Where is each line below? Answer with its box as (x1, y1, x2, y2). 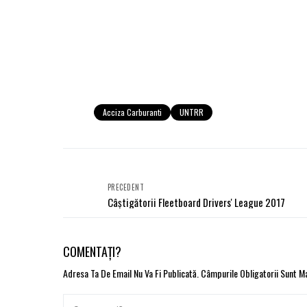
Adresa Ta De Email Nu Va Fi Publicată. (63, 265, 199, 280)
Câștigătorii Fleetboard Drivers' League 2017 (108, 194, 285, 210)
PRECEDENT (108, 181, 144, 193)
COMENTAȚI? (63, 242, 121, 260)
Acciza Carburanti (103, 106, 162, 118)
